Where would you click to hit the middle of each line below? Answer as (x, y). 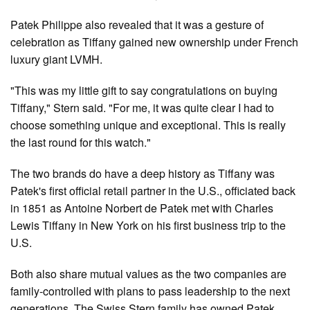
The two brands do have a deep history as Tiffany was (143, 174)
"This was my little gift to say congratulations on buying (144, 91)
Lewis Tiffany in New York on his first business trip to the (148, 226)
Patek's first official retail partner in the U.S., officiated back (153, 191)
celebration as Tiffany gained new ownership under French (154, 42)
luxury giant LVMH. (56, 60)
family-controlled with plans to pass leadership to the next (150, 291)
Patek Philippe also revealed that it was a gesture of (137, 25)
